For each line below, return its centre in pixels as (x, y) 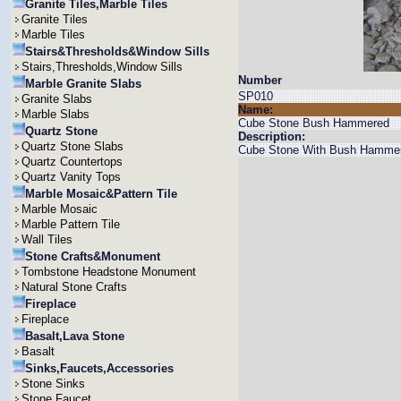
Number (260, 80)
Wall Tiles (47, 239)
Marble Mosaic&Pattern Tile (101, 194)
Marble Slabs (55, 114)
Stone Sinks (53, 384)
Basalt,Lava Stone (75, 336)
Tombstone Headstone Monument (109, 272)
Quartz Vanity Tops (71, 177)
